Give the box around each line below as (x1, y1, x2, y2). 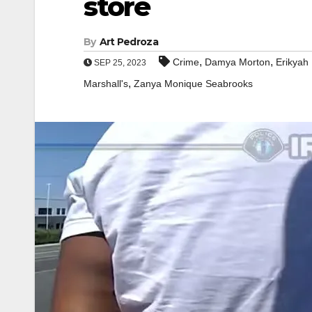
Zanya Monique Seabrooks (134, 78, 253, 89)
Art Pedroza (99, 36, 158, 48)
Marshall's (84, 78, 128, 89)
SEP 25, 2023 (92, 58, 146, 68)
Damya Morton (205, 56, 270, 68)
